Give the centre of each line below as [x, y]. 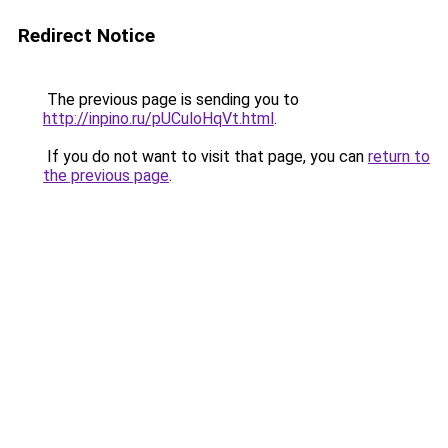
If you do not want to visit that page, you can [205, 156]
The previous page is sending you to [171, 99]
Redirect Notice [86, 35]
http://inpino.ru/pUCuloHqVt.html [158, 118]
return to [399, 156]
